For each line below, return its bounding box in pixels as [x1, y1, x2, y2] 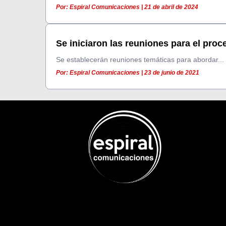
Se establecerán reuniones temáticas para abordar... [56, 55, 224, 64]
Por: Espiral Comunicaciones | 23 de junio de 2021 [56, 69, 200, 77]
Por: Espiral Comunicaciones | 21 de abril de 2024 [56, 4, 199, 11]
